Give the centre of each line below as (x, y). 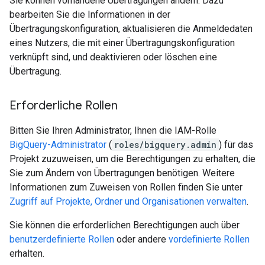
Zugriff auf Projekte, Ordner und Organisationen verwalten (128, 202)
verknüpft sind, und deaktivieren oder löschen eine (113, 57)
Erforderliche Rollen (64, 106)
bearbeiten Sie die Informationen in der (90, 15)
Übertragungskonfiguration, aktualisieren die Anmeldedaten (131, 29)
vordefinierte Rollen (209, 240)
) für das (236, 145)
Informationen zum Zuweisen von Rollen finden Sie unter (126, 188)
